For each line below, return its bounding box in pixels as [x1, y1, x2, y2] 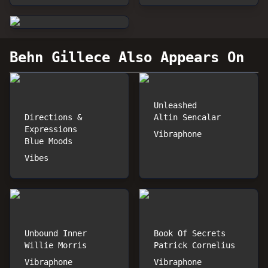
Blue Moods [25, 136, 72, 146]
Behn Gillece [10, 49, 110, 66]
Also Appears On [110, 49, 244, 66]
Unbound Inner [25, 229, 87, 238]
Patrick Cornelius [154, 240, 235, 250]
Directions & [25, 112, 82, 122]
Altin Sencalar [154, 112, 221, 122]
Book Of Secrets [154, 229, 226, 238]
